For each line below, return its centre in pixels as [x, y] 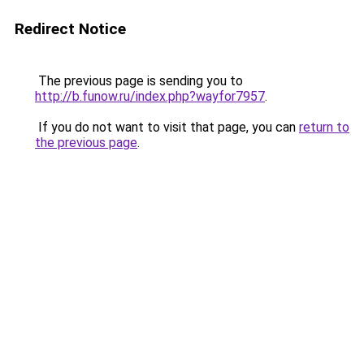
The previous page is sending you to [139, 81]
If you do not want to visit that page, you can [167, 127]
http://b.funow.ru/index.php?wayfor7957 [150, 96]
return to [324, 127]
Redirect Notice [70, 29]
